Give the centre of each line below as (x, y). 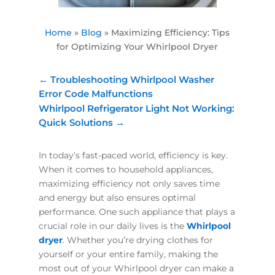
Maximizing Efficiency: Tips (171, 32)
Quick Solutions (76, 122)
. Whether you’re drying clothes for (137, 240)
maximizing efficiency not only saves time (129, 183)
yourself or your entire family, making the (128, 254)
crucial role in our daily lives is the (112, 226)
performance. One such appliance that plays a (137, 211)
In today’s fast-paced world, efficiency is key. (133, 155)
